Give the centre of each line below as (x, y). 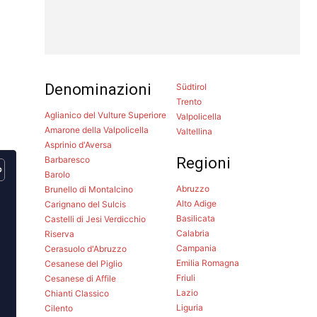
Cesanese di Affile (81, 278)
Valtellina (194, 131)
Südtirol (191, 86)
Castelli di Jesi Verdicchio (96, 219)
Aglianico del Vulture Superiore (106, 115)
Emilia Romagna (207, 263)
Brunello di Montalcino (89, 189)
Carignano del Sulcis (86, 204)
